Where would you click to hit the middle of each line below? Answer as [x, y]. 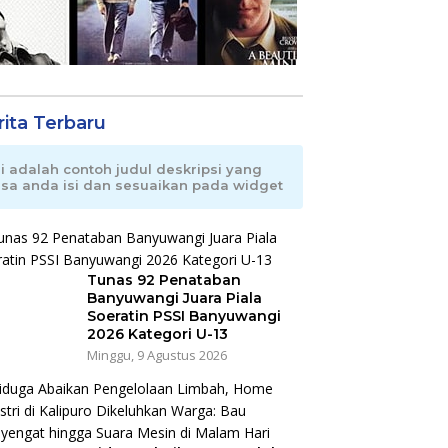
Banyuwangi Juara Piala [174, 298]
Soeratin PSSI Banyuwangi [183, 316]
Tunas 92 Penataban [163, 280]
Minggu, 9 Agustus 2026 [156, 355]
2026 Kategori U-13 [157, 334]
